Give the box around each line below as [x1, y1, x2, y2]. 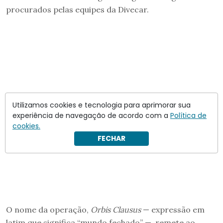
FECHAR [98, 133, 125, 143]
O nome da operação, [6, 204, 91, 215]
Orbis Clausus [91, 204, 141, 215]
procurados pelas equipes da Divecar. [6, 4, 149, 14]
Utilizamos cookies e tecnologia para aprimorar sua [12, 100, 191, 110]
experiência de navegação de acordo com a [12, 111, 170, 120]
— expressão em [141, 204, 205, 215]
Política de [170, 111, 207, 120]
